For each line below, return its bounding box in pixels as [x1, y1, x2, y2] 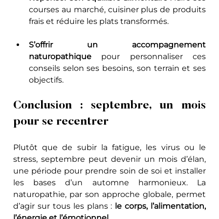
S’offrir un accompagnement [29, 40, 206, 49]
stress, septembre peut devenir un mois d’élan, [13, 154, 206, 164]
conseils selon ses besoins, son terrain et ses [29, 63, 206, 73]
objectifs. [29, 75, 64, 85]
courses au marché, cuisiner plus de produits [29, 4, 206, 14]
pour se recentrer [13, 115, 109, 128]
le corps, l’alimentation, [115, 201, 206, 211]
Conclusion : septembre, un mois [13, 99, 206, 111]
